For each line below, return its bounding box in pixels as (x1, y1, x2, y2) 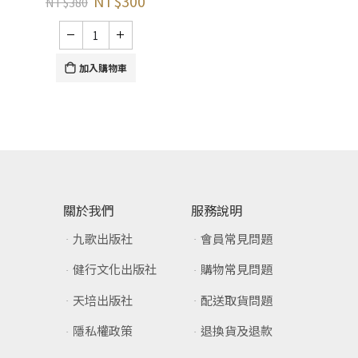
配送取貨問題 (201, 291, 273, 308)
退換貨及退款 (201, 322, 273, 340)
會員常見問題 (201, 229, 273, 247)
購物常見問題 (201, 261, 273, 278)
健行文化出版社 (73, 261, 157, 278)
